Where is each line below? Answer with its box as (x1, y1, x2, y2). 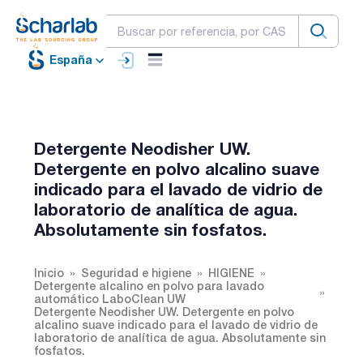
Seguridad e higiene (81, 265, 191, 280)
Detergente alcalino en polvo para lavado (34, 278, 264, 293)
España (49, 53, 92, 67)
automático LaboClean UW (34, 291, 186, 305)
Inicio (34, 265, 64, 280)
